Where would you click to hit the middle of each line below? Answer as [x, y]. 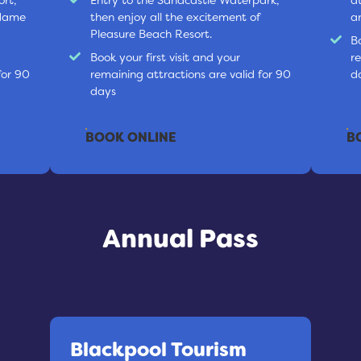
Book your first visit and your [165, 57]
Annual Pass [180, 238]
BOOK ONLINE [131, 137]
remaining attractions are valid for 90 [190, 74]
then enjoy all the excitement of [174, 17]
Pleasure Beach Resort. [151, 33]
